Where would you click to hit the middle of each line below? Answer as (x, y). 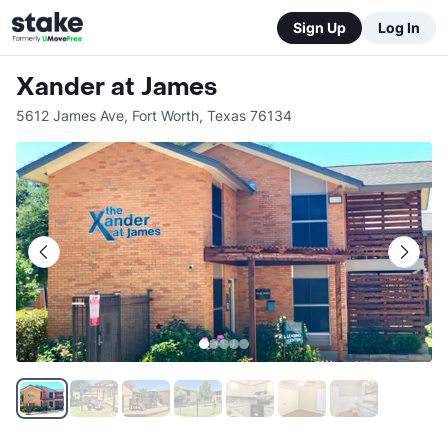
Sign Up (319, 27)
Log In (399, 27)
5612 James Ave (70, 115)
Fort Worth (165, 115)
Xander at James (116, 87)
